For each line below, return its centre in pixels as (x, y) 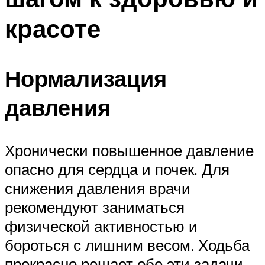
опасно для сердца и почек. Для (117, 169)
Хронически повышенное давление (129, 151)
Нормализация (86, 79)
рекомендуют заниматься (95, 207)
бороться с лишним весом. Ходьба (127, 245)
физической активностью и (101, 226)
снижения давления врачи (98, 188)
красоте (53, 28)
